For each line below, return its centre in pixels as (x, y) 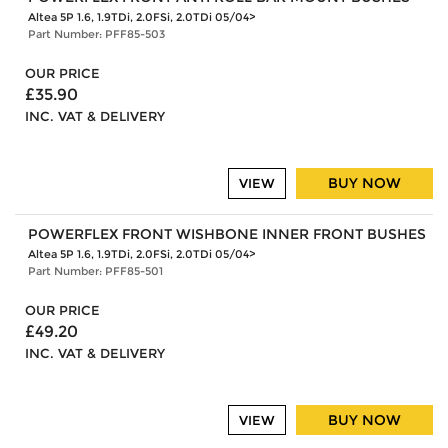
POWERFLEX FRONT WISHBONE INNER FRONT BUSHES (226, 233)
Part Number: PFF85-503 (96, 34)
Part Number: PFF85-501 (95, 270)
